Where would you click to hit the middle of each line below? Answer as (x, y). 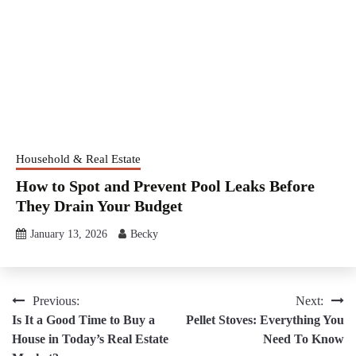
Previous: (56, 300)
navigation (54, 333)
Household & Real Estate (78, 159)
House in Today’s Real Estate (90, 339)
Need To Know (304, 339)
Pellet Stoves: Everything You (265, 319)
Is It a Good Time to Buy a (83, 319)
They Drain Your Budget (99, 205)
